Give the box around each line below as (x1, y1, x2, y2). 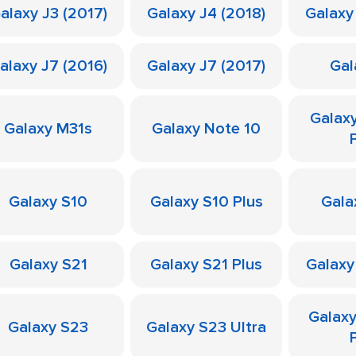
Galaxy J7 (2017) (147, 56, 265, 75)
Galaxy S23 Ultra (146, 318, 266, 337)
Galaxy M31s (4, 119, 92, 138)
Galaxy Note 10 (152, 119, 261, 138)
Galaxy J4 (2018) (147, 4, 265, 23)
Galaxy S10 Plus (149, 192, 263, 211)
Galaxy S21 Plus (150, 255, 262, 274)
